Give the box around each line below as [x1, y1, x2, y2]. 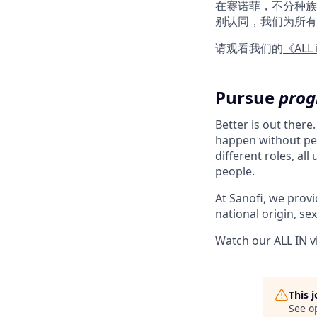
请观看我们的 [215, 40, 283, 56]
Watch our [215, 233, 274, 248]
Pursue [215, 86, 279, 109]
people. [215, 163, 255, 179]
